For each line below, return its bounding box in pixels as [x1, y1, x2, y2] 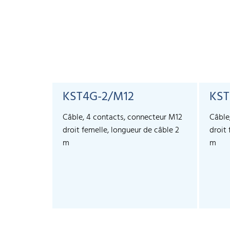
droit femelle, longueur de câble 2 [63, 124, 179, 138]
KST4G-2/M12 [63, 87, 134, 107]
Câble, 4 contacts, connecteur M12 [63, 111, 182, 125]
